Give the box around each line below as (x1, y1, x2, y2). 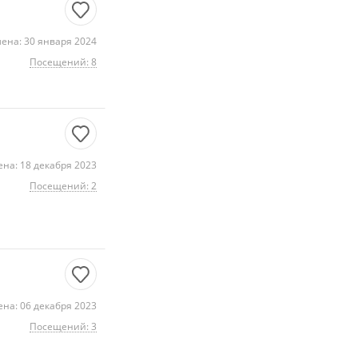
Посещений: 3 (30, 320, 97, 333)
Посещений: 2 (30, 179, 97, 193)
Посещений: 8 (30, 55, 97, 69)
